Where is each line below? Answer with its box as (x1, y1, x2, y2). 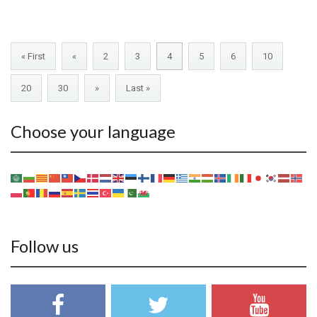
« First (21, 51, 45, 62)
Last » (126, 83, 150, 94)
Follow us (11, 236, 79, 257)
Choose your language (11, 121, 175, 142)
